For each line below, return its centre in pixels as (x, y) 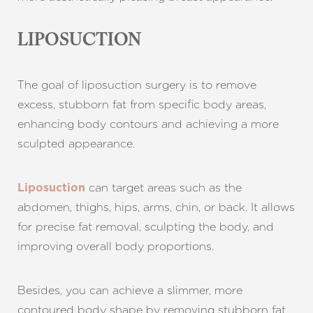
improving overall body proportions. (116, 246)
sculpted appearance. (76, 144)
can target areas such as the (163, 188)
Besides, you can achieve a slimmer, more (130, 290)
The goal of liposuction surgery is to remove (137, 85)
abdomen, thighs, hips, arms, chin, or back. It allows (156, 207)
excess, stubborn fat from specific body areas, (142, 104)
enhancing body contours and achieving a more (148, 124)
